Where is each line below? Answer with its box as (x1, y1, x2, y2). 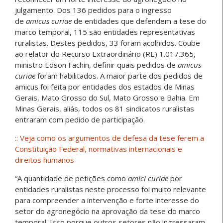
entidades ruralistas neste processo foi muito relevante (15, 184, 206, 195)
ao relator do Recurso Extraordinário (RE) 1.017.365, (15, 49, 196, 59)
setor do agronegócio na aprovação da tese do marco (15, 206, 200, 217)
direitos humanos (15, 155, 74, 165)
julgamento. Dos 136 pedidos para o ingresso (15, 5, 172, 15)
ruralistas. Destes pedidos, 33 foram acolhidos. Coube (15, 38, 200, 48)
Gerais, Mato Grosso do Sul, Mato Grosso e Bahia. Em (15, 93, 200, 103)
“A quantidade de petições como (15, 173, 128, 184)
